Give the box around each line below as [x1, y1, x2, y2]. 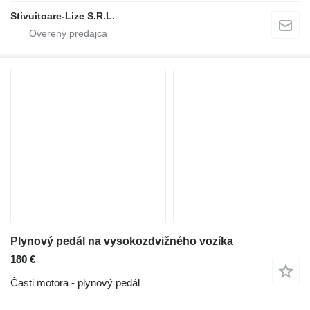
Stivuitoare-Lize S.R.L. [10, 10, 115, 21]
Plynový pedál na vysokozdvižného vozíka [10, 235, 233, 247]
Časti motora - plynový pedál [10, 276, 140, 289]
